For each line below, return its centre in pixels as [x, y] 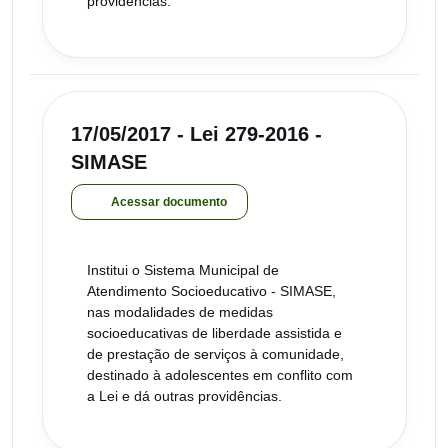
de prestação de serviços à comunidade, [215, 354]
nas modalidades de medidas [180, 312]
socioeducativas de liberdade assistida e [214, 333]
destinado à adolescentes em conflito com [220, 375]
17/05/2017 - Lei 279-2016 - [196, 134]
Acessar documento [169, 202]
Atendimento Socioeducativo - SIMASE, [211, 291]
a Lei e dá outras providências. [184, 396]
